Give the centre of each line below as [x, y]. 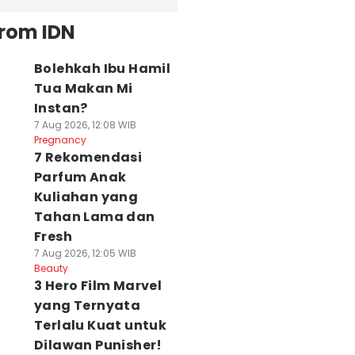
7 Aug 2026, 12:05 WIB [85, 253]
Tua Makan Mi [83, 88]
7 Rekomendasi [88, 157]
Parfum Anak [80, 177]
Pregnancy [60, 140]
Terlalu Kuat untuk [100, 325]
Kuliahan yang [86, 197]
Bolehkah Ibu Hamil [102, 69]
